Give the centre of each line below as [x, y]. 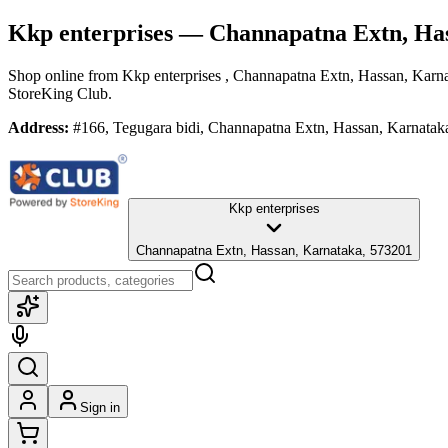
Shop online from [65, 75]
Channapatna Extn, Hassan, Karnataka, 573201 [274, 250]
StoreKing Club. [60, 93]
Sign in [100, 407]
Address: [38, 127]
